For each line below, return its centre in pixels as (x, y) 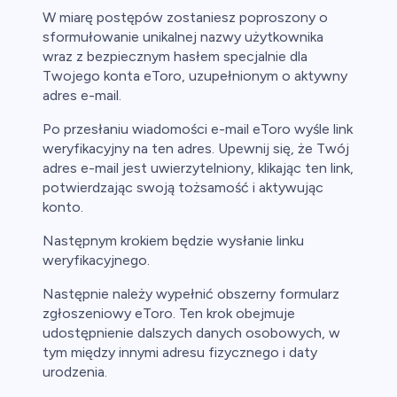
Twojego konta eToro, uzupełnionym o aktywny (195, 76)
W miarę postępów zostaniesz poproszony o (185, 18)
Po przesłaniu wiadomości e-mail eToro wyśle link (198, 129)
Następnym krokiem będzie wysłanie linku (173, 241)
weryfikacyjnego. (96, 261)
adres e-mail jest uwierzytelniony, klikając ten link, (198, 168)
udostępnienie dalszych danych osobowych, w (191, 333)
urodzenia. (75, 372)
